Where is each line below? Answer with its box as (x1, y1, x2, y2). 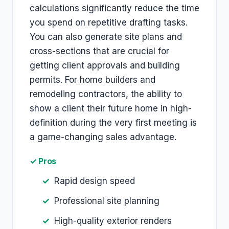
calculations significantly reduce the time (30, 3, 199, 13)
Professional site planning (54, 196, 159, 206)
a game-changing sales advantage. (30, 132, 176, 142)
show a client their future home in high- (30, 103, 192, 113)
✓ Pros (30, 156, 57, 166)
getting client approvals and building (30, 60, 180, 71)
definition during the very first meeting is (30, 118, 197, 128)
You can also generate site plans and (30, 32, 182, 42)
